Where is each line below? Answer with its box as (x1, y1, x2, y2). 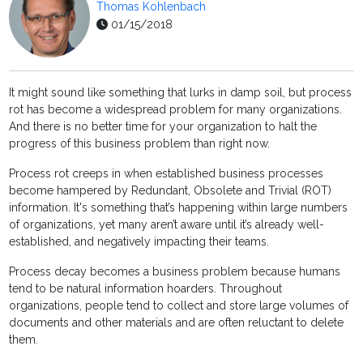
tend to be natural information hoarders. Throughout (9, 282, 283, 296)
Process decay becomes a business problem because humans (9, 265, 341, 279)
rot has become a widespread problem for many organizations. (9, 103, 343, 117)
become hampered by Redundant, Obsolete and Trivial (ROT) (9, 184, 332, 198)
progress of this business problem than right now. (9, 137, 271, 151)
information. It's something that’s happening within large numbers (9, 201, 348, 215)
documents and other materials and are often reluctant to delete (9, 316, 344, 330)
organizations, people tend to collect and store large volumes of (9, 299, 349, 313)
